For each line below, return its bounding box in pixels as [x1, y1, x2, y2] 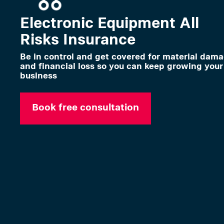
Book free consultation [32, 100, 139, 113]
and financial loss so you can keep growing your [20, 60, 223, 71]
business [20, 69, 57, 80]
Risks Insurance [20, 29, 135, 48]
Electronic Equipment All [20, 13, 199, 32]
